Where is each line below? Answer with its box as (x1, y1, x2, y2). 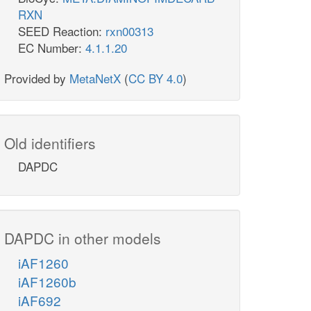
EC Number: (18, 39, 85, 57)
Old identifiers (4, 133, 96, 154)
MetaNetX (69, 69, 121, 87)
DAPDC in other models (4, 228, 161, 249)
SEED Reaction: (18, 22, 106, 40)
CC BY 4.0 (128, 69, 183, 87)
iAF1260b (18, 272, 76, 292)
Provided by (4, 69, 69, 87)
